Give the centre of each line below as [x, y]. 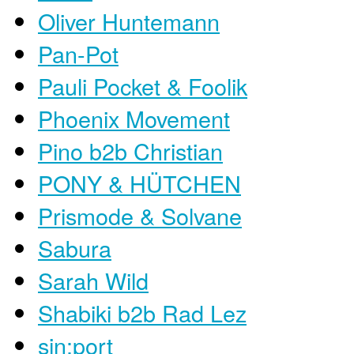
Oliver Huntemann [129, 21]
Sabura [75, 247]
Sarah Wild [93, 280]
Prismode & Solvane [140, 215]
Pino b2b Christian [130, 150]
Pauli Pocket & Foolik [143, 85]
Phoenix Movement [134, 118]
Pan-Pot [78, 53]
